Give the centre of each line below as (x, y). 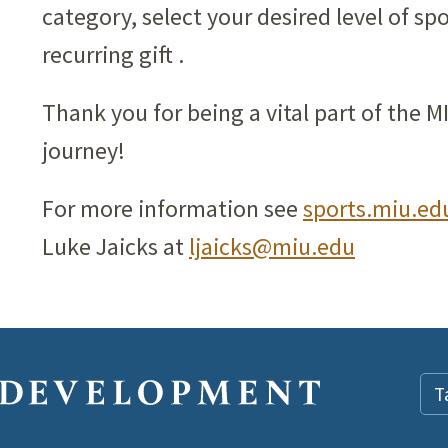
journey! (83, 150)
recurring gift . (113, 54)
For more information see (172, 208)
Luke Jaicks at (115, 246)
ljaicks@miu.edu (272, 246)
